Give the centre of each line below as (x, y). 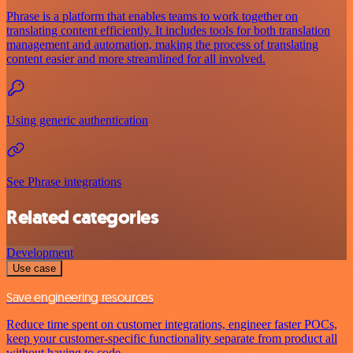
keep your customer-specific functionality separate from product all (172, 339)
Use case (34, 269)
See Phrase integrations (64, 182)
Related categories (83, 218)
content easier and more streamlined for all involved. (136, 59)
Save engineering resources (80, 297)
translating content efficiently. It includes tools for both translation (168, 31)
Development (40, 253)
